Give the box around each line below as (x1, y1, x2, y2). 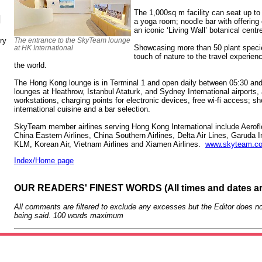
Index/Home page (14, 156, 74, 166)
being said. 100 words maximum (14, 211, 123, 220)
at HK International (14, 43, 73, 51)
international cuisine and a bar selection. (14, 104, 150, 113)
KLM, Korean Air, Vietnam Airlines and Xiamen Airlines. (14, 139, 205, 149)
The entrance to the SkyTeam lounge (14, 36, 130, 44)
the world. (14, 60, 47, 70)
